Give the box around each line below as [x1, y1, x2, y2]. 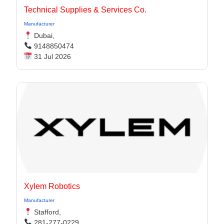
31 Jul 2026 [31, 52, 71, 60]
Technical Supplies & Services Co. [24, 5, 146, 14]
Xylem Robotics [24, 182, 80, 190]
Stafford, [31, 208, 61, 216]
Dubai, [31, 31, 54, 39]
